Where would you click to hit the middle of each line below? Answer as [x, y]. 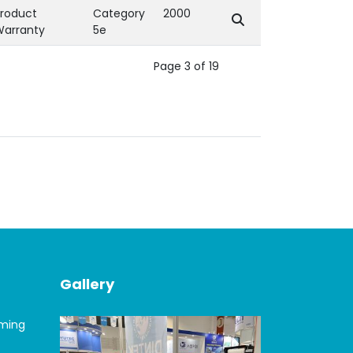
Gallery [87, 284]
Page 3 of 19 [186, 66]
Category [119, 13]
